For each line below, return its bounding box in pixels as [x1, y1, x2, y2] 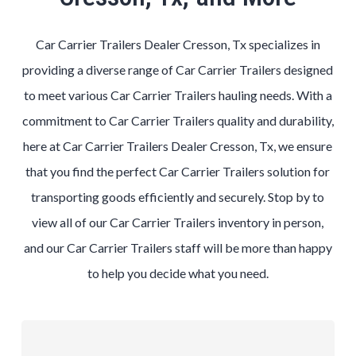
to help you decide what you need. [87, 265, 269, 281]
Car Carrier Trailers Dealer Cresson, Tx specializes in [35, 37, 320, 52]
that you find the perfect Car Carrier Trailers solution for [25, 164, 331, 179]
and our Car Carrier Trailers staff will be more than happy [23, 240, 332, 255]
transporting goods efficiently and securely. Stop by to [31, 189, 325, 204]
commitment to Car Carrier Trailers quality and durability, [21, 113, 334, 128]
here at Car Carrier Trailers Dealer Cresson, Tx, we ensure [23, 138, 333, 153]
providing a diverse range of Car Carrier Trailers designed [22, 62, 334, 77]
